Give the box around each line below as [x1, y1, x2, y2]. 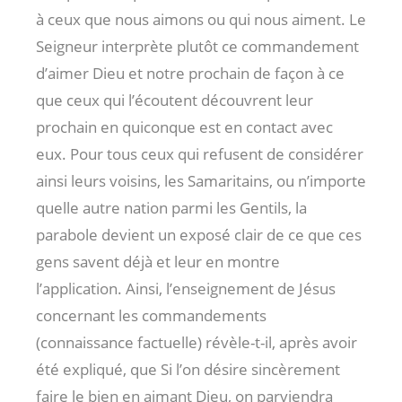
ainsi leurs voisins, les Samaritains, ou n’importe [36, 170, 366, 191]
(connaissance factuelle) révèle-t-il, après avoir [36, 331, 357, 353]
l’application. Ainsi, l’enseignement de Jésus [36, 277, 336, 299]
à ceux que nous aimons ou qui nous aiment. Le [36, 8, 366, 30]
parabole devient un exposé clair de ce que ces [36, 223, 362, 245]
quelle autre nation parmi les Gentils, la [36, 197, 307, 218]
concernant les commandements [36, 304, 267, 326]
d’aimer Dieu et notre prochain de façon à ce [36, 62, 345, 83]
